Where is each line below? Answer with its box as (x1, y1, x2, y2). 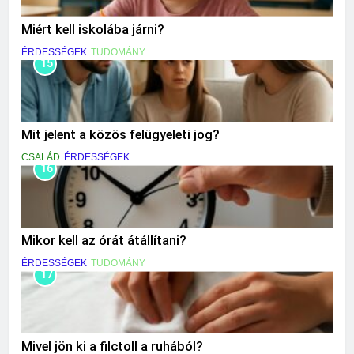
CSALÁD (21, 152, 60, 164)
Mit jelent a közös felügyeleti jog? (21, 127, 220, 143)
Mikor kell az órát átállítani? (21, 233, 186, 249)
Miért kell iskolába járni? (21, 21, 164, 37)
